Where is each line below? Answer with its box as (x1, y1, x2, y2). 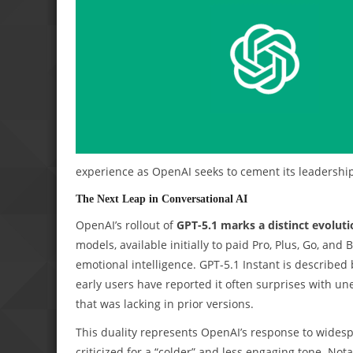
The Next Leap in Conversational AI (76, 191, 247, 205)
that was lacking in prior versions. (76, 295, 254, 311)
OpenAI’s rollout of (76, 217, 176, 232)
